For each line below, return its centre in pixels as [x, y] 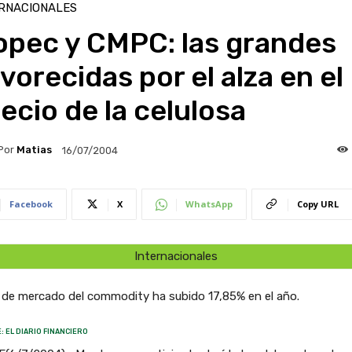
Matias [34, 150]
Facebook [31, 203]
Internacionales [176, 256]
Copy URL [317, 203]
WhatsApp [209, 203]
